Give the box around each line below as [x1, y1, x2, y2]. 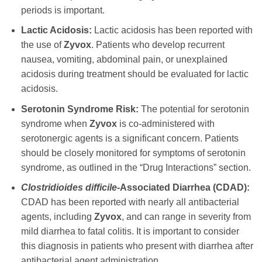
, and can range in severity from [121, 212, 251, 222]
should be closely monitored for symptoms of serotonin [20, 147, 246, 158]
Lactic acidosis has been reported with [91, 25, 253, 36]
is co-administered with [116, 118, 215, 129]
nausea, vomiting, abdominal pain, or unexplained [20, 54, 227, 65]
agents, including [20, 212, 94, 222]
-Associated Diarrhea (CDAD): [116, 182, 250, 193]
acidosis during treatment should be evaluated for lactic [20, 69, 249, 80]
